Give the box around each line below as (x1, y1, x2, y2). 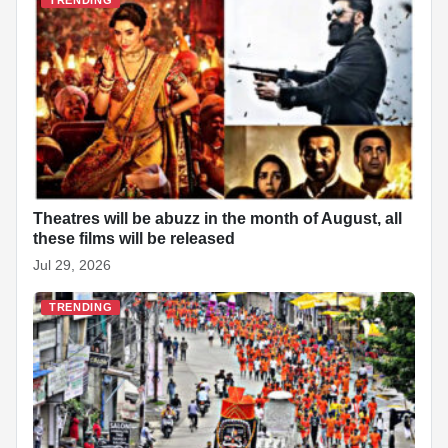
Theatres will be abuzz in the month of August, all (33, 209, 402, 227)
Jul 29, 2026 (33, 256, 111, 273)
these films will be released (33, 229, 235, 247)
